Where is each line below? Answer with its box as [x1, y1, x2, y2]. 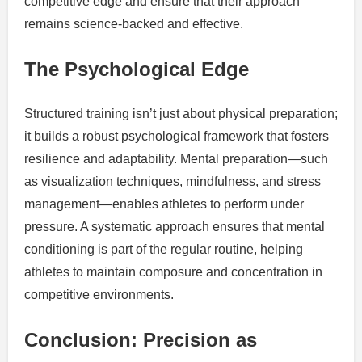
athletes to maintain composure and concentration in [24, 264, 322, 279]
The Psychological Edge [24, 57, 249, 80]
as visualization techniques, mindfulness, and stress [24, 174, 321, 188]
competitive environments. [24, 287, 174, 301]
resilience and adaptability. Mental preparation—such [24, 151, 328, 166]
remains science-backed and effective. [24, 16, 243, 31]
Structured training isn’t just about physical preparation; [24, 106, 338, 120]
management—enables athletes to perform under [24, 196, 304, 211]
